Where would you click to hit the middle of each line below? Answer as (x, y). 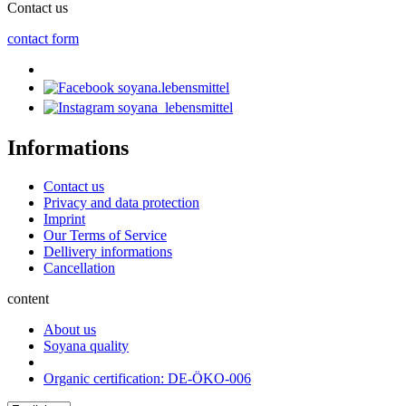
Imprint (64, 219)
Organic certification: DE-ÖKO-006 (147, 379)
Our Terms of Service (105, 236)
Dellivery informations (108, 252)
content (28, 299)
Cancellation (79, 268)
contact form (43, 39)
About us (70, 330)
